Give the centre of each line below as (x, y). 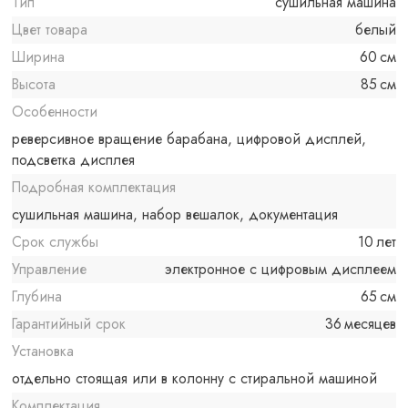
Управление (50, 270)
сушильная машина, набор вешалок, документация (175, 215)
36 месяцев (360, 324)
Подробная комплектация (94, 188)
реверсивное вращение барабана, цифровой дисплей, (189, 139)
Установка (43, 352)
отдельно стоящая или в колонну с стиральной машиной (195, 379)
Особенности (55, 112)
